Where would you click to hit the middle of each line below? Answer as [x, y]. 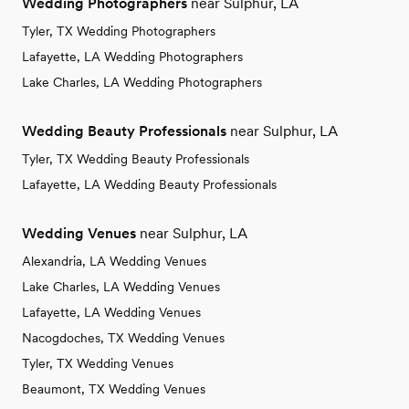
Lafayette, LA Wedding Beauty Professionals [149, 185]
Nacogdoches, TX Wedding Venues [123, 338]
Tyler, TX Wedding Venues [98, 364]
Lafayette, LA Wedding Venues [111, 313]
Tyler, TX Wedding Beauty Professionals [136, 159]
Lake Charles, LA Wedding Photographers [142, 83]
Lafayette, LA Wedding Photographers [132, 57]
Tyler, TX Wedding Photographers [119, 31]
